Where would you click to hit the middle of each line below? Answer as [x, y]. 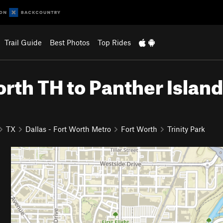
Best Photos [69, 42]
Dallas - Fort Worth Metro [68, 129]
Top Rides [114, 42]
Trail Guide [23, 42]
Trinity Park [186, 129]
